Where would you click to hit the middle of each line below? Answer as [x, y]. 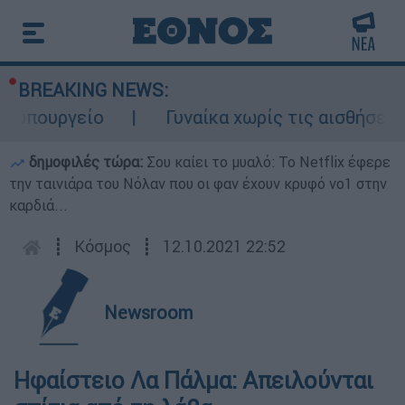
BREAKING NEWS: [93, 90]
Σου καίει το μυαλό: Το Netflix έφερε [268, 162]
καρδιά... [38, 205]
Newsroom [149, 312]
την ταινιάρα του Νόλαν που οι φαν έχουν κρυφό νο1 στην [198, 184]
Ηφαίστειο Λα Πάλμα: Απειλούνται [193, 381]
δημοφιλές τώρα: [86, 162]
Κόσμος [103, 246]
